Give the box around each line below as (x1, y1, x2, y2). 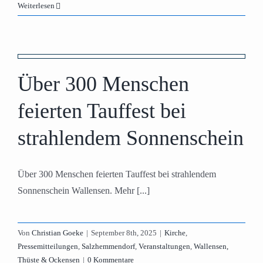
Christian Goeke (32, 228, 83, 237)
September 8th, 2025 (91, 228, 157, 237)
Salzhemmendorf (82, 242, 135, 251)
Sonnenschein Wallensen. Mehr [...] (18, 186, 150, 195)
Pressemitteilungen (18, 242, 78, 251)
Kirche (164, 228, 186, 237)
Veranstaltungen (139, 242, 190, 251)
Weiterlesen (18, 1, 55, 10)
